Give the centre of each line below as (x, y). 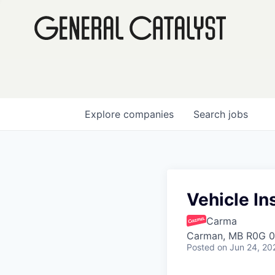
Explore (104, 114)
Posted (201, 247)
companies (149, 114)
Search (211, 114)
